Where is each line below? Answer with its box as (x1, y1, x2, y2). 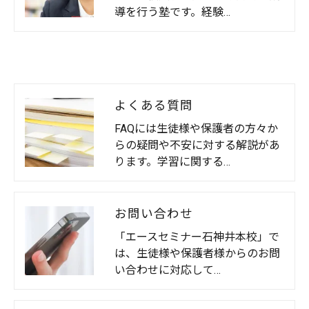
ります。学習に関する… (114, 154, 230, 168)
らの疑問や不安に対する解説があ (114, 138, 280, 152)
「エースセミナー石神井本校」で (114, 230, 279, 243)
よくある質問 (114, 98, 193, 112)
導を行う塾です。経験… (114, 5, 230, 19)
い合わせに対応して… (114, 263, 221, 277)
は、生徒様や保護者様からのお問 (114, 246, 280, 260)
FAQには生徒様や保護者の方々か (114, 121, 278, 135)
